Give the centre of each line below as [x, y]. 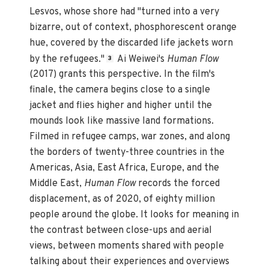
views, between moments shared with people [127, 246]
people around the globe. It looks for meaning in [134, 215]
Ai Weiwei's [141, 59]
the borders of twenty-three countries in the [127, 153]
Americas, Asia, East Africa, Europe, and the [125, 168]
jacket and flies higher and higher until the [121, 106]
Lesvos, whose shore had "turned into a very [125, 12]
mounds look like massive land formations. [122, 122]
